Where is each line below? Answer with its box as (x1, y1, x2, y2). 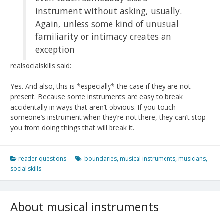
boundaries (84, 154, 117, 163)
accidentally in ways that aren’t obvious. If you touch (10, 102, 176, 111)
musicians (178, 154, 206, 163)
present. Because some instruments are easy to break (10, 91, 183, 101)
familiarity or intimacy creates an (35, 30, 172, 42)
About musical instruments (10, 198, 159, 215)
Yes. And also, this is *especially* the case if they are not (10, 81, 191, 91)
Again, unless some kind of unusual (35, 17, 179, 29)
